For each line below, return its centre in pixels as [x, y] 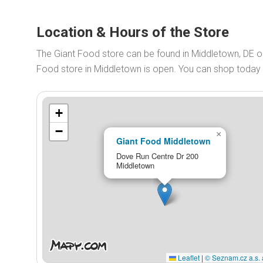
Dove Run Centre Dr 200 [157, 156]
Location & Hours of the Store [133, 32]
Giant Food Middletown [163, 141]
